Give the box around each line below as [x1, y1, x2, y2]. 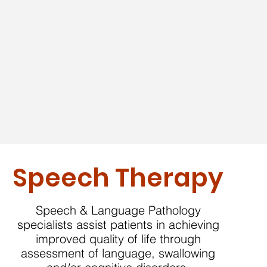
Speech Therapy [13, 160, 224, 195]
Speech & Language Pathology [35, 203, 201, 218]
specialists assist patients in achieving [17, 217, 219, 232]
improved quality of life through [35, 231, 201, 246]
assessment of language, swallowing [21, 246, 216, 260]
